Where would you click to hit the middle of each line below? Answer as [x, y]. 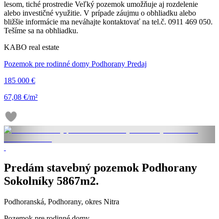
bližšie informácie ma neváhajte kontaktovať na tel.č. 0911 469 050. [108, 22]
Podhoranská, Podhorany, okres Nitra [62, 202]
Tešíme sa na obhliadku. [41, 30]
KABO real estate [32, 47]
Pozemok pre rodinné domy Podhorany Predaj [75, 64]
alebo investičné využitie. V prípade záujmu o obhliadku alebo [100, 13]
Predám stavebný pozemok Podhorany [100, 168]
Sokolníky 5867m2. [51, 181]
